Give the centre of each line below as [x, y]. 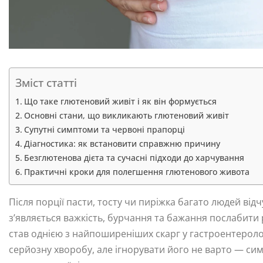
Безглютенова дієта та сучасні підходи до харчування [134, 157]
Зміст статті [46, 82]
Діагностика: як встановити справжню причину [122, 143]
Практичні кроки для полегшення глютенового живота [136, 171]
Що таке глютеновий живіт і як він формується [120, 101]
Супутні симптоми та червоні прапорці [104, 129]
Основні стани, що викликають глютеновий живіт [126, 115]
